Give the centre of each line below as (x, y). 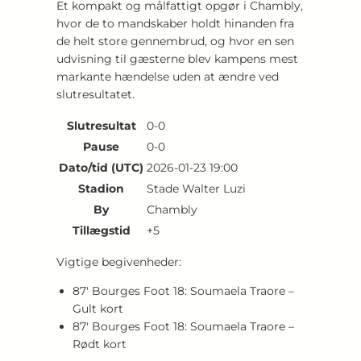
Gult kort (98, 308)
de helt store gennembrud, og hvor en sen (175, 41)
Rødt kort (100, 344)
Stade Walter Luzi (196, 188)
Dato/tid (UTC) (101, 167)
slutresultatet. (95, 94)
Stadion (101, 188)
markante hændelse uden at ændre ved (168, 76)
